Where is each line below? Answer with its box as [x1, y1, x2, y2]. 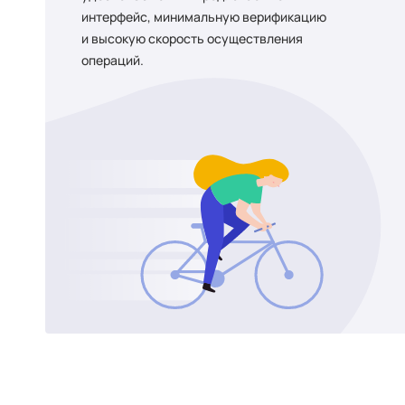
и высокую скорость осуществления [81, 30, 303, 47]
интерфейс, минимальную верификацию [81, 8, 326, 25]
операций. [81, 52, 144, 69]
